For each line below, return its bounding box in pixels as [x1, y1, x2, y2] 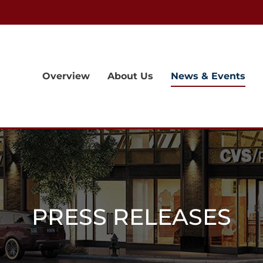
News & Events [171, 70, 245, 82]
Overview [42, 70, 90, 82]
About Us [107, 70, 153, 82]
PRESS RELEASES [32, 203, 231, 231]
